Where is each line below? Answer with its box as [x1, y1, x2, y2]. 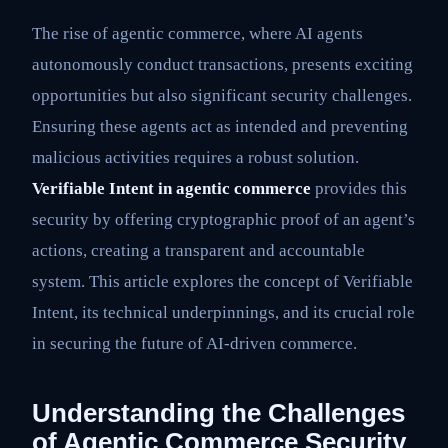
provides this [311, 179, 407, 199]
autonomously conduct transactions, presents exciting [32, 55, 413, 75]
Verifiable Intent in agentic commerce [32, 179, 311, 199]
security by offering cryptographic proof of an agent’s [32, 210, 415, 230]
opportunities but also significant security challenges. [32, 86, 412, 106]
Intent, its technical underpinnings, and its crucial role [32, 303, 415, 323]
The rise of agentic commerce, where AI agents [32, 24, 363, 44]
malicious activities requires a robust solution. [32, 148, 359, 168]
